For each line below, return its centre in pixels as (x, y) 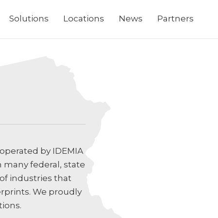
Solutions (29, 18)
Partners (175, 18)
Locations (84, 18)
